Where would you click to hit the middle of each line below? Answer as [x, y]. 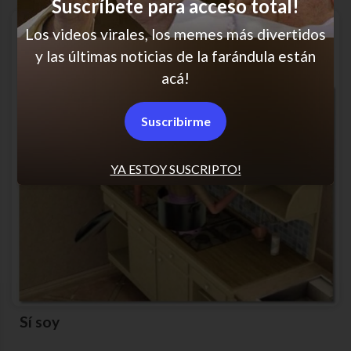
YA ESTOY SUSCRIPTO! [175, 168]
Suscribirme [175, 121]
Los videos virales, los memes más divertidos [175, 34]
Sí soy [44, 322]
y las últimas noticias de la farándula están [175, 56]
